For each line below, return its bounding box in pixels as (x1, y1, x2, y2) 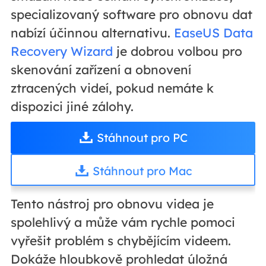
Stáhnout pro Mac (92, 163, 192, 179)
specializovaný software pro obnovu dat (10, 7, 252, 23)
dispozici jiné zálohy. (10, 99, 134, 115)
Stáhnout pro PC (96, 130, 188, 145)
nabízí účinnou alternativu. (10, 25, 174, 41)
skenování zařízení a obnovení (10, 62, 191, 78)
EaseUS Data (173, 25, 253, 41)
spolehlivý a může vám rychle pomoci (10, 214, 235, 230)
